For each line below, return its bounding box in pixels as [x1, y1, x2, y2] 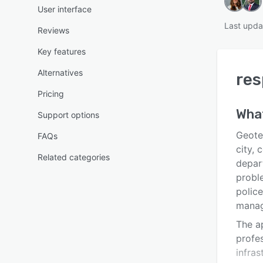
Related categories [38, 152, 110, 162]
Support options [38, 110, 99, 120]
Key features [38, 46, 86, 56]
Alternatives [38, 68, 83, 77]
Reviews [38, 25, 69, 35]
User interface [38, 4, 92, 14]
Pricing [38, 89, 64, 99]
